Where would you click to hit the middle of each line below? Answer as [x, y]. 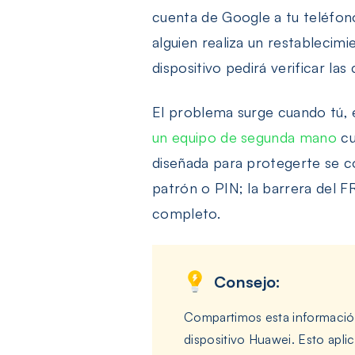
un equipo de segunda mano [245, 137]
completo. [186, 213]
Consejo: [248, 281]
